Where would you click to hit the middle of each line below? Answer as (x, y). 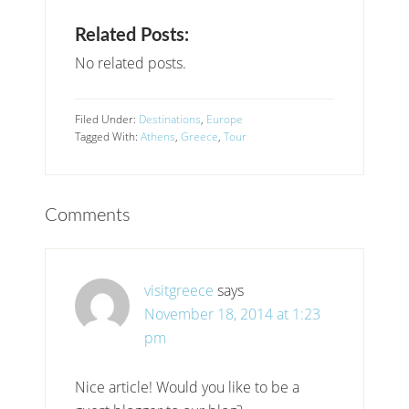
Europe (225, 119)
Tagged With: (108, 136)
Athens (158, 136)
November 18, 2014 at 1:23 (233, 314)
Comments (88, 215)
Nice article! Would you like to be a (188, 387)
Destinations (170, 119)
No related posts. (131, 63)
